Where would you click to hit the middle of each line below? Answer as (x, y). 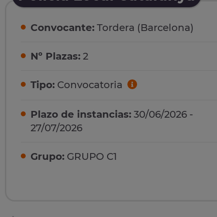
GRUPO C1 (91, 156)
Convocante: (62, 28)
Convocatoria (90, 85)
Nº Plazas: (55, 56)
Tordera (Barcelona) (144, 28)
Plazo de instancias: (81, 114)
